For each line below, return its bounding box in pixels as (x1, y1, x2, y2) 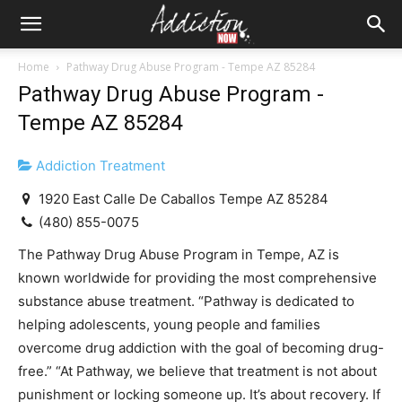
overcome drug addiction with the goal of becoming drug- (18, 339, 384, 356)
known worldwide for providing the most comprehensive (18, 269, 377, 286)
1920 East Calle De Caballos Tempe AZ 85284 (35, 189, 329, 207)
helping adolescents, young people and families (18, 316, 320, 333)
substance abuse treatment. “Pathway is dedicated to (18, 293, 354, 310)
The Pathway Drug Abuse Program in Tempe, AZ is (18, 246, 339, 263)
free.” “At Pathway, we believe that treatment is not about (18, 363, 377, 380)
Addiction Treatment (32, 157, 165, 174)
